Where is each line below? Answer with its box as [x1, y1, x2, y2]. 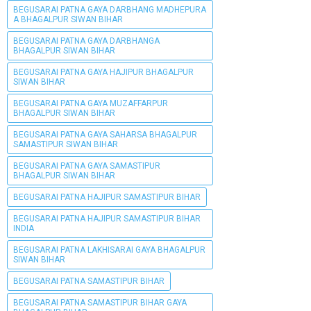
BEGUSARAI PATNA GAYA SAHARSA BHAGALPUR [13, 129, 197, 140]
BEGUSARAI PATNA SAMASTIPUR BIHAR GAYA [13, 297, 187, 308]
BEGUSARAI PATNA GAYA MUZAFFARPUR [13, 98, 168, 108]
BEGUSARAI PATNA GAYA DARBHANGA [13, 35, 160, 46]
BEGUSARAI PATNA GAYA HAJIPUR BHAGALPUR [13, 67, 194, 77]
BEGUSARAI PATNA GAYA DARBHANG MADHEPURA [13, 4, 206, 15]
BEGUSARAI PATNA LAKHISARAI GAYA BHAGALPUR [13, 244, 205, 255]
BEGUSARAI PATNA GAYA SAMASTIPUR [13, 160, 160, 171]
